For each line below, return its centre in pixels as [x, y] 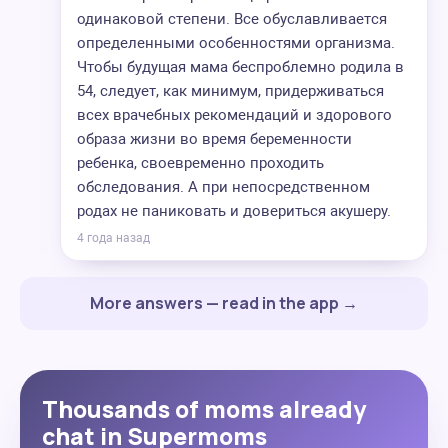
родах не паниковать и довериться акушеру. [234, 211]
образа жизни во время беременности [214, 139]
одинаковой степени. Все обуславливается [232, 19]
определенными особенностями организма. [236, 43]
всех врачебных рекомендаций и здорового [234, 115]
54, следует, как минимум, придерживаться [230, 91]
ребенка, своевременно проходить [200, 163]
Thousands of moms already [204, 409]
